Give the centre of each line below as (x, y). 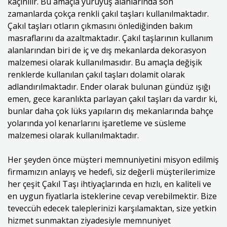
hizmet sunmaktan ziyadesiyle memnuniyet (89, 220)
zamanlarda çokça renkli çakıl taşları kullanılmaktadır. (108, 14)
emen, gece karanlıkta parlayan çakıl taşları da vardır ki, (112, 99)
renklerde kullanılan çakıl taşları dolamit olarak (96, 74)
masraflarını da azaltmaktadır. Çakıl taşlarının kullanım (110, 38)
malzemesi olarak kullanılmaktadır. (73, 135)
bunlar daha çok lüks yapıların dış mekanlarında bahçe (110, 111)
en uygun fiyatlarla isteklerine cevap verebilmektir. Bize (112, 196)
